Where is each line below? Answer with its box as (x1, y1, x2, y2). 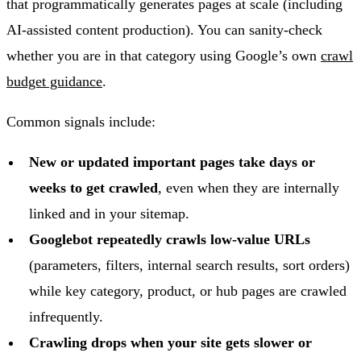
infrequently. (29, 308, 103, 325)
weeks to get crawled (29, 179, 158, 196)
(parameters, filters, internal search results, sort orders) (29, 256, 350, 273)
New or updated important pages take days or (29, 153, 315, 170)
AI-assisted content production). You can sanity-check (6, 21, 322, 38)
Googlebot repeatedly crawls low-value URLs (29, 230, 310, 247)
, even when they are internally (158, 179, 339, 196)
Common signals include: (6, 113, 156, 130)
